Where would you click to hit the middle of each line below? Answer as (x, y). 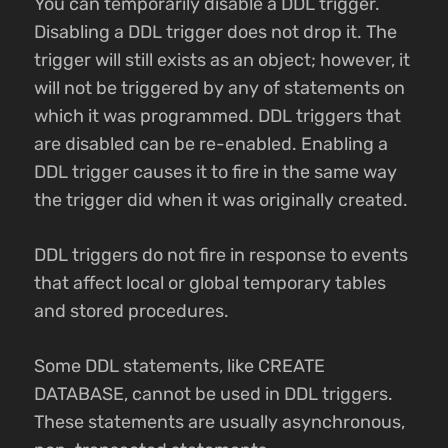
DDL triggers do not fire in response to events (221, 255)
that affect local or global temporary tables (210, 283)
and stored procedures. (131, 311)
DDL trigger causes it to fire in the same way (215, 172)
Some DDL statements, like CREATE (179, 366)
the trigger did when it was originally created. (221, 200)
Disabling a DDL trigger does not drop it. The (215, 32)
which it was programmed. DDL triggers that (217, 116)
